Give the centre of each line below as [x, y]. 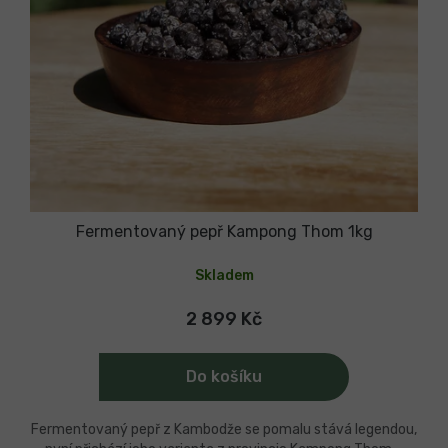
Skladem [224, 275]
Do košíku [224, 376]
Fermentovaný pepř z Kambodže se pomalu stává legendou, [224, 429]
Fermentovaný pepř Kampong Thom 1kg [224, 231]
